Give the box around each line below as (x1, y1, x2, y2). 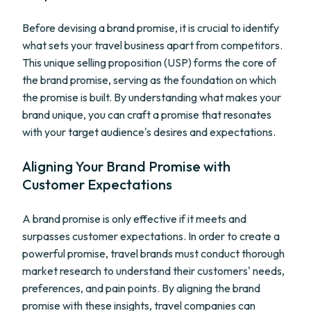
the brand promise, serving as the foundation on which (22, 73, 276, 87)
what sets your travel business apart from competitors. (22, 38, 283, 52)
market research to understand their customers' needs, (22, 264, 285, 278)
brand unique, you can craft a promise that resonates (22, 108, 271, 121)
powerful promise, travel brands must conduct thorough (22, 246, 285, 260)
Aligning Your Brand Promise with (22, 158, 230, 175)
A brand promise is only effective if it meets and (22, 212, 246, 226)
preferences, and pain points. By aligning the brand (22, 281, 260, 295)
